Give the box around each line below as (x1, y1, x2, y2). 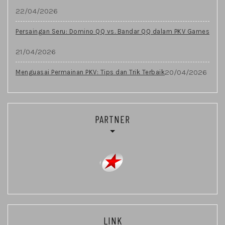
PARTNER (95, 113, 130, 125)
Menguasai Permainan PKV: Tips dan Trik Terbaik (16, 68, 165, 76)
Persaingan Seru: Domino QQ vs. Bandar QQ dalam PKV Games (16, 27, 209, 35)
